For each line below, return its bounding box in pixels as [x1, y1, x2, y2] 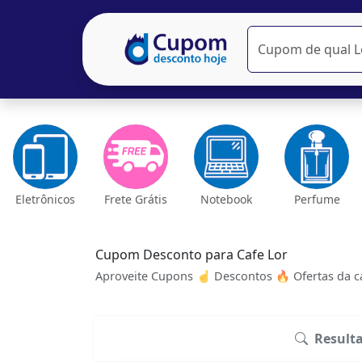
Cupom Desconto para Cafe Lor [95, 246, 288, 263]
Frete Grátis [104, 192, 167, 207]
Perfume [293, 192, 340, 207]
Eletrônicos [15, 192, 75, 207]
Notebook [200, 192, 252, 207]
